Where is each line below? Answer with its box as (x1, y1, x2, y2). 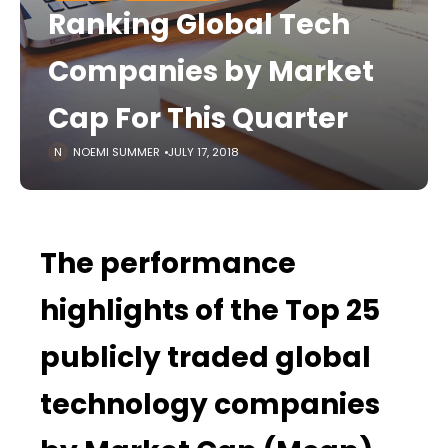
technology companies (40, 385, 380, 424)
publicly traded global (40, 338, 371, 377)
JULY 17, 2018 (168, 144, 239, 160)
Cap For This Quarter (48, 99, 348, 138)
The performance (40, 244, 296, 283)
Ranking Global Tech (48, 5, 350, 44)
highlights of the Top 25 (40, 291, 380, 330)
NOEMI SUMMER (73, 144, 160, 160)
